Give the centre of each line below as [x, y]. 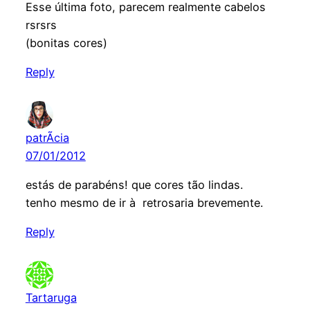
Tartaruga [51, 298]
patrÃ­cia [47, 137]
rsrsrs [41, 25]
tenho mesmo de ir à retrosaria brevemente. [144, 203]
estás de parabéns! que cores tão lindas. [134, 185]
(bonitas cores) [66, 43]
